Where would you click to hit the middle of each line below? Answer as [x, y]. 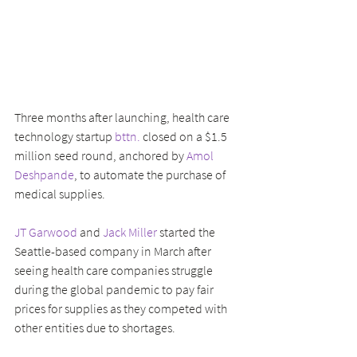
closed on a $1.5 [185, 136]
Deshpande [44, 174]
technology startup [65, 136]
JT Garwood [46, 231]
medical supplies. [60, 193]
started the [187, 231]
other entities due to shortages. [95, 327]
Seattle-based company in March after [114, 251]
